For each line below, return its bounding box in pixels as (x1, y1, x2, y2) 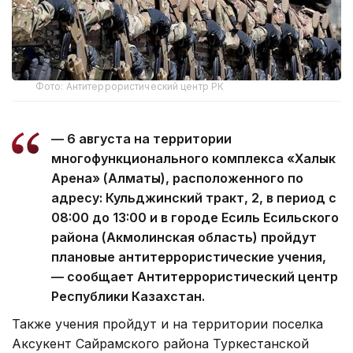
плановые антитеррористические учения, (51, 248, 326, 265)
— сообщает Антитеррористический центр (51, 268, 338, 284)
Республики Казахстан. (51, 288, 205, 304)
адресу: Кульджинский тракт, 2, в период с (51, 189, 336, 206)
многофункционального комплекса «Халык (51, 150, 336, 166)
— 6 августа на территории (51, 130, 232, 147)
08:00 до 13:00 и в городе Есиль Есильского (51, 209, 339, 225)
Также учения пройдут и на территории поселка (12, 315, 323, 332)
